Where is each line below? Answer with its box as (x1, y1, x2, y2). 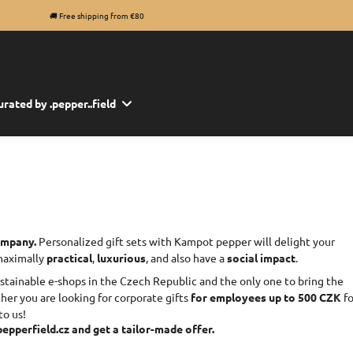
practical (46, 251, 92, 265)
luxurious (97, 251, 146, 265)
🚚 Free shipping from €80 (50, 9, 144, 21)
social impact (227, 251, 295, 265)
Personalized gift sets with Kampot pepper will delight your (36, 234, 335, 248)
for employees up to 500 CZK (191, 290, 341, 304)
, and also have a (146, 251, 227, 265)
